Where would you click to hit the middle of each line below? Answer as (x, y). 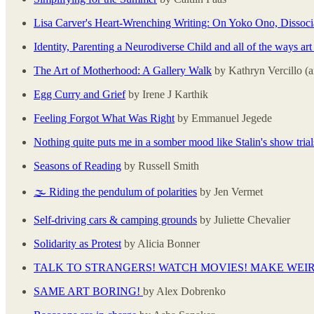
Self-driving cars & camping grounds (115, 219)
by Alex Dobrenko (184, 291)
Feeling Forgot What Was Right (104, 118)
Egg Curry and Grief (80, 94)
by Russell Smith (160, 165)
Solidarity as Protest (77, 243)
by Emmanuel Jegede (223, 118)
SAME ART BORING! (88, 291)
